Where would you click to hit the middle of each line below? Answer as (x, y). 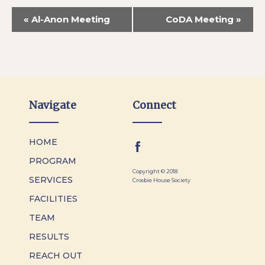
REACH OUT (56, 255)
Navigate (53, 105)
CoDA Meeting (201, 19)
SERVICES (51, 180)
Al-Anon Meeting (70, 19)
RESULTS (49, 236)
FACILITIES (54, 198)
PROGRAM (53, 161)
